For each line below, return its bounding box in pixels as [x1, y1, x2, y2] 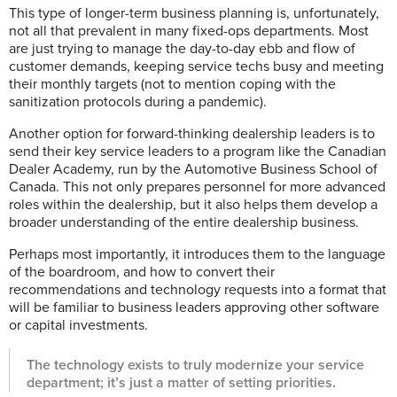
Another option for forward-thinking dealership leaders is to [9, 125, 375, 143]
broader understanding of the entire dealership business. [9, 214, 359, 231]
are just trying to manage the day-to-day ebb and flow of [9, 40, 355, 58]
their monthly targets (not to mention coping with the [9, 75, 336, 93]
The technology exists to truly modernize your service [27, 356, 364, 374]
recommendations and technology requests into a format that [9, 281, 386, 299]
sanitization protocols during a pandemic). [9, 93, 267, 111]
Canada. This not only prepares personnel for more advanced [9, 178, 385, 196]
